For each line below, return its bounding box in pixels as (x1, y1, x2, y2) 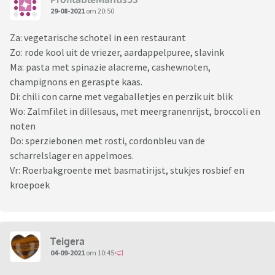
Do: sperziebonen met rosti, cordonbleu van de (10, 134, 205, 147)
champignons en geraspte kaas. (10, 76, 142, 88)
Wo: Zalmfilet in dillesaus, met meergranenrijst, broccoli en (10, 105, 260, 118)
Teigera (50, 234, 85, 247)
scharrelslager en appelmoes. (10, 149, 134, 162)
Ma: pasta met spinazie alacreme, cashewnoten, (10, 61, 211, 74)
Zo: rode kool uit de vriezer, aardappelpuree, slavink (10, 46, 224, 59)
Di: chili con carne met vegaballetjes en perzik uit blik (10, 90, 233, 103)
